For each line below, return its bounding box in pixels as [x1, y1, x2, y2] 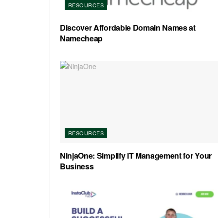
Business [60, 161, 94, 172]
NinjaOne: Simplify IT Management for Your [60, 150, 212, 162]
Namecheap [60, 32, 103, 44]
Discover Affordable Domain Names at [60, 21, 196, 33]
